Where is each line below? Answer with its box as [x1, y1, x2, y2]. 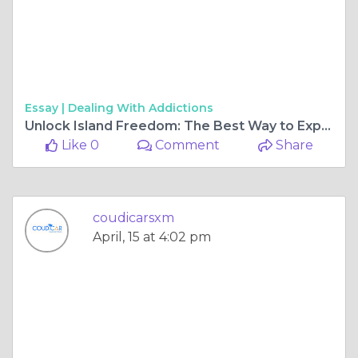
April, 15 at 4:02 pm [93, 229, 211, 245]
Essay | [25, 100, 68, 115]
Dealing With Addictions [68, 100, 213, 115]
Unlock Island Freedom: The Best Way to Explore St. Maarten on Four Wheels [321, 117, 331, 133]
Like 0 [58, 137, 99, 153]
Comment [152, 137, 221, 153]
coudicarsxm [93, 209, 174, 225]
